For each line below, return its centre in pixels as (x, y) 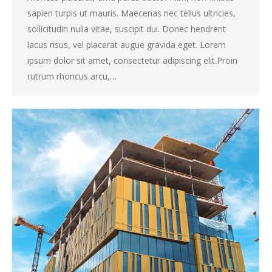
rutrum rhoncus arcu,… (72, 76)
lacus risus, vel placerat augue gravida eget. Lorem (127, 44)
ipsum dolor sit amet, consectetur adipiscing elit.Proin (132, 60)
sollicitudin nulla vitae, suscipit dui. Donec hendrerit (127, 29)
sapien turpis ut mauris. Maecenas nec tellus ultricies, (131, 13)
